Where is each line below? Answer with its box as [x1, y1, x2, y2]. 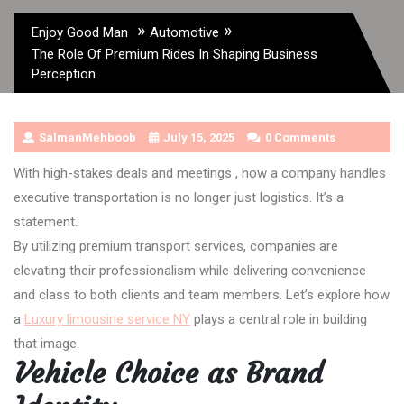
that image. [14, 335, 79, 352]
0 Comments [265, 130, 335, 144]
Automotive [150, 23, 219, 41]
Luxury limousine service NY [24, 310, 190, 327]
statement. [14, 213, 78, 230]
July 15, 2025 [163, 130, 234, 144]
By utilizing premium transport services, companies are [14, 237, 338, 254]
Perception [32, 65, 96, 82]
